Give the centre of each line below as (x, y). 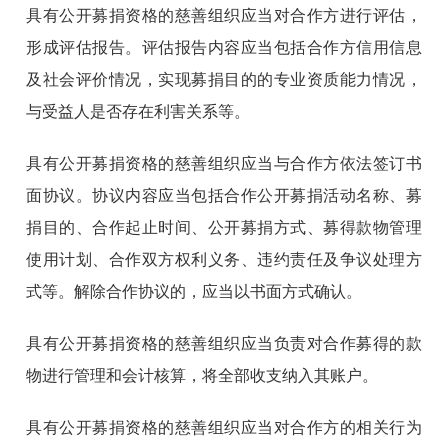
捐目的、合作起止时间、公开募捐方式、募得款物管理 (224, 228)
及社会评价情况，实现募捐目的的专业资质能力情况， (224, 80)
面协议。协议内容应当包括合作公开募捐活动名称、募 (224, 196)
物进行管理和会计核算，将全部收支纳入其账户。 (202, 376)
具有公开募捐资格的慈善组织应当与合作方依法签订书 (224, 164)
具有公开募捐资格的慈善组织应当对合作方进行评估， (224, 16)
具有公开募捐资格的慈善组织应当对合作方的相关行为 (224, 428)
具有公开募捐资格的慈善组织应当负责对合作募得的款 (224, 344)
